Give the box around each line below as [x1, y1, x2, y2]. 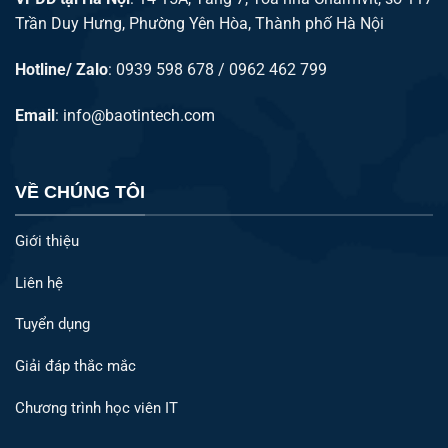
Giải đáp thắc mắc [15, 357, 136, 376]
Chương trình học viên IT [15, 398, 178, 417]
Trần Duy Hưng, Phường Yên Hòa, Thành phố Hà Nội [15, 14, 384, 34]
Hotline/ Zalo [15, 59, 108, 79]
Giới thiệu [15, 231, 79, 250]
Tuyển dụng [15, 315, 90, 334]
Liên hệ [15, 273, 63, 292]
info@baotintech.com [63, 105, 215, 125]
